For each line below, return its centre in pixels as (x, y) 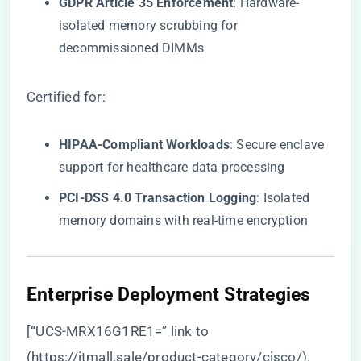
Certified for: (66, 97)
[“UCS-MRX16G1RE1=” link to (118, 331)
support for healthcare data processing (172, 167)
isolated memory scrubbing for (148, 25)
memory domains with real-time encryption (184, 220)
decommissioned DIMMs (131, 48)
